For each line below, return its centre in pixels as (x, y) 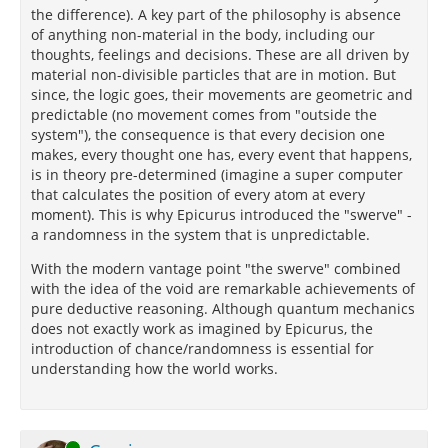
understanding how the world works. (154, 368)
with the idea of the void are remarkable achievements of (223, 288)
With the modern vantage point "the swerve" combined (216, 268)
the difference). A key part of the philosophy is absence (216, 14)
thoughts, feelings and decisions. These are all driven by (220, 54)
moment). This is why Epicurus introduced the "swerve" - (221, 214)
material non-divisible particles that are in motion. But (213, 74)
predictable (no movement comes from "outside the (204, 114)
